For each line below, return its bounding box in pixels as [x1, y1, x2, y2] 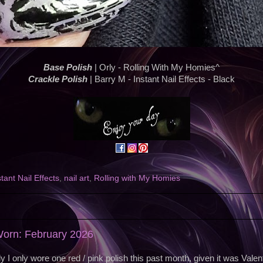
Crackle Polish [28, 75, 87, 85]
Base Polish [43, 63, 92, 73]
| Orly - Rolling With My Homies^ [92, 63, 220, 73]
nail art [64, 174, 89, 183]
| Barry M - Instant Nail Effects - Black [87, 75, 235, 85]
